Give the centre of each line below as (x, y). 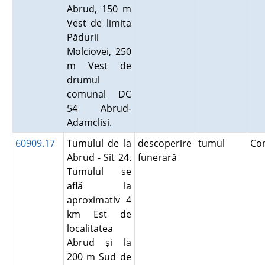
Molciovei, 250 (99, 51)
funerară (159, 157)
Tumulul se (99, 172)
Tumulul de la (99, 143)
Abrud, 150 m (99, 9)
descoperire (164, 143)
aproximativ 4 (99, 200)
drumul (83, 80)
